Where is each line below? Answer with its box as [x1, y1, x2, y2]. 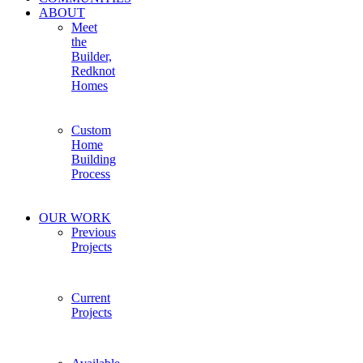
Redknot [71, 64, 115, 79]
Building [71, 152, 116, 166]
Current [71, 291, 110, 305]
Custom [71, 122, 111, 137]
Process [71, 166, 110, 181]
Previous [71, 225, 116, 240]
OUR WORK [39, 211, 111, 225]
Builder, [71, 49, 112, 64]
